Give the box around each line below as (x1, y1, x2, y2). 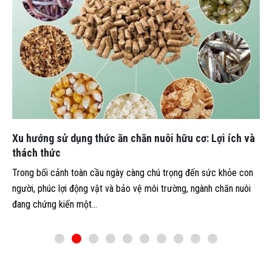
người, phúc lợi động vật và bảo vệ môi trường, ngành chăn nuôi (12, 182, 251, 194)
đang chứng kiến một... (12, 198, 97, 210)
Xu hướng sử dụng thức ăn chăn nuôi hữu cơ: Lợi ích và (12, 131, 255, 144)
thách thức (12, 146, 61, 159)
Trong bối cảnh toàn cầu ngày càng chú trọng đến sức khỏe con (12, 166, 253, 178)
